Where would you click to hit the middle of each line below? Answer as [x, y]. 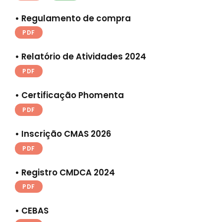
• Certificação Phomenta [69, 95]
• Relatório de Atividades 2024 [81, 57]
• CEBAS [32, 211]
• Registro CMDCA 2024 [65, 172]
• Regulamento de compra [73, 18]
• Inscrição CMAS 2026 [63, 134]
